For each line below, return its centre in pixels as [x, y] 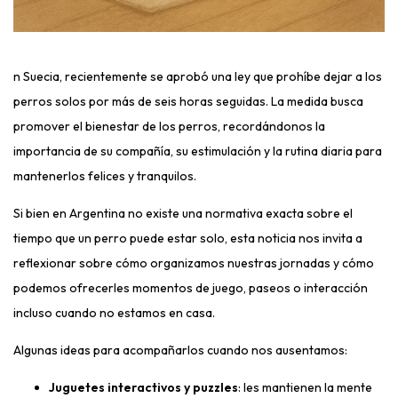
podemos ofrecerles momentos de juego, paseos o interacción [191, 288]
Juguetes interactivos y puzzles [143, 387]
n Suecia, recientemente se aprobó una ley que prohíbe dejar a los [198, 76]
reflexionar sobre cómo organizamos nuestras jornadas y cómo [194, 263]
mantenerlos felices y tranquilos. [105, 176]
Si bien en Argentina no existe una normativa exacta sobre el [183, 213]
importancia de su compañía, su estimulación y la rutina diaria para [198, 151]
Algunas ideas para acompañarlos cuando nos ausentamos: [180, 350]
